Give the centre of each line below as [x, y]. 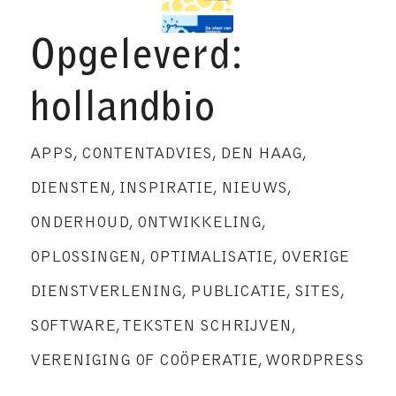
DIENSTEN [70, 189]
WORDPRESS [314, 362]
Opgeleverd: [136, 59]
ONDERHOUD [79, 224]
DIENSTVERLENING [106, 293]
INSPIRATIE [166, 189]
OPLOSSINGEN [85, 258]
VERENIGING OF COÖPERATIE [144, 362]
